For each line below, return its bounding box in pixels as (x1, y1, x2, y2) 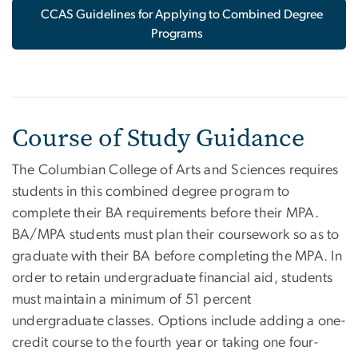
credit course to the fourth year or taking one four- (12, 336, 318, 351)
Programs (150, 27, 203, 41)
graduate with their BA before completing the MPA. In (12, 249, 342, 265)
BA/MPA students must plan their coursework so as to (12, 228, 340, 243)
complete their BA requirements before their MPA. (12, 206, 319, 221)
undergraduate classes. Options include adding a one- (12, 314, 345, 329)
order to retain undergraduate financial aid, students (12, 271, 333, 286)
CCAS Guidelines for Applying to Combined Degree (40, 8, 323, 22)
